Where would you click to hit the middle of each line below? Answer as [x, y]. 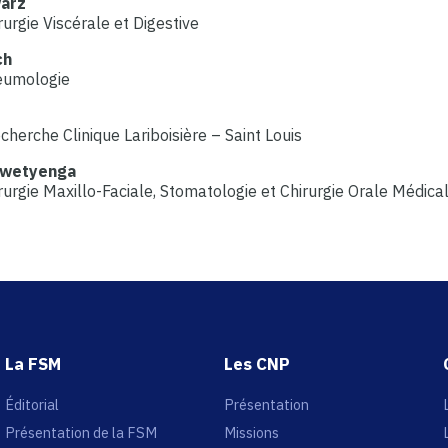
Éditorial [31, 405]
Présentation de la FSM [80, 433]
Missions [251, 433]
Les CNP [257, 364]
